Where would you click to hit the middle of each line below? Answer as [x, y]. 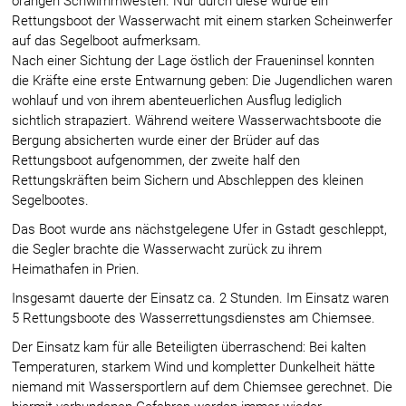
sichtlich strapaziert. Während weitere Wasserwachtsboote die [197, 120]
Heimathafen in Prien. [76, 269]
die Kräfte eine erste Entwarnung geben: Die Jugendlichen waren [203, 80]
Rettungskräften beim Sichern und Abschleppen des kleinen [188, 180]
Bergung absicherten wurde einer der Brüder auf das [166, 140]
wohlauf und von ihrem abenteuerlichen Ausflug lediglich [177, 100]
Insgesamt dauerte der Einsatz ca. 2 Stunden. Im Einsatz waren [201, 298]
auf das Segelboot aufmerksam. [107, 40]
